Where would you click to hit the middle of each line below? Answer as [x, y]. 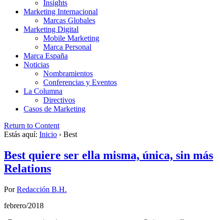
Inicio [48, 135]
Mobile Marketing [71, 38]
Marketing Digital [51, 29]
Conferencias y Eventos [80, 82]
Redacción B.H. [42, 190]
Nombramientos [68, 74]
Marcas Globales [69, 21]
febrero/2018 [24, 206]
